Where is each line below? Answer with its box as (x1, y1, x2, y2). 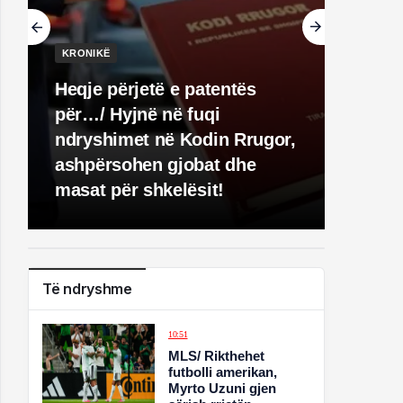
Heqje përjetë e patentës (55, 79, 256, 99)
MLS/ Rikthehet (168, 348, 265, 363)
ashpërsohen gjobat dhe (55, 155, 256, 175)
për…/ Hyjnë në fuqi (55, 104, 220, 124)
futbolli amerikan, (168, 364, 278, 380)
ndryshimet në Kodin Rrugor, (55, 130, 296, 149)
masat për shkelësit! (55, 180, 224, 200)
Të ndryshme (42, 280, 132, 298)
